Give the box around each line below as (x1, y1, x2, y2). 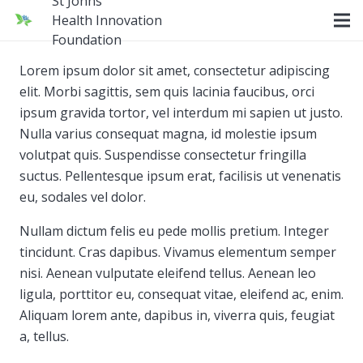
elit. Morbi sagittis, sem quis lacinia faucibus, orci (19, 83, 314, 100)
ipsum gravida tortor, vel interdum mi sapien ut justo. (19, 104, 343, 122)
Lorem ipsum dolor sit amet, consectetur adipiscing (19, 62, 330, 79)
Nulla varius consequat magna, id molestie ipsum (19, 125, 317, 143)
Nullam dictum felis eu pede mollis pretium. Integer (19, 222, 329, 240)
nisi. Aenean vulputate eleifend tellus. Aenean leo (19, 264, 316, 282)
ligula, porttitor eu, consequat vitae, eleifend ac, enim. (19, 285, 344, 303)
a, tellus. (19, 327, 69, 345)
